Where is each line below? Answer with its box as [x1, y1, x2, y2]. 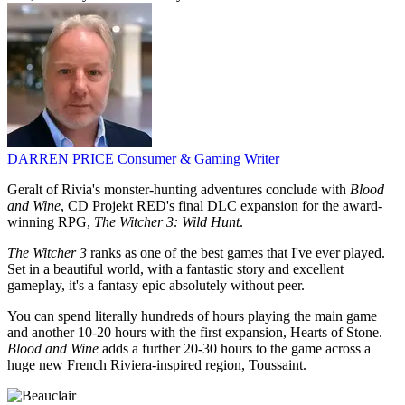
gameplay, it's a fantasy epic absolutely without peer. [7, 278, 305, 294]
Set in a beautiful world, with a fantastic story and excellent [7, 261, 344, 278]
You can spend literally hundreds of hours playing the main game [7, 308, 377, 325]
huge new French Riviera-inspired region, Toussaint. [7, 357, 306, 373]
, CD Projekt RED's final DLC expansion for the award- [61, 198, 382, 214]
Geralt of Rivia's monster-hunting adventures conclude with [7, 182, 350, 198]
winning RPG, [7, 214, 94, 231]
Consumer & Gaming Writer [118, 151, 279, 167]
